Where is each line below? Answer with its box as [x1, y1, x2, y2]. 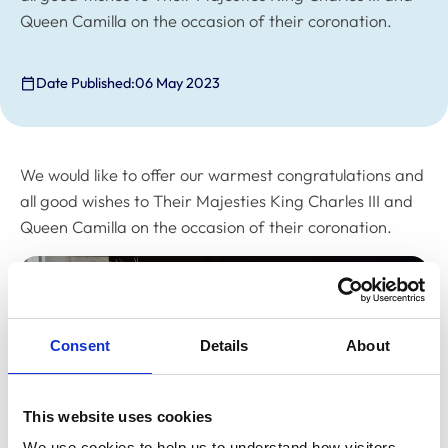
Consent [50, 336, 110, 354]
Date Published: [36, 74, 136, 93]
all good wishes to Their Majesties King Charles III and [20, 190, 413, 211]
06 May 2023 [135, 74, 221, 93]
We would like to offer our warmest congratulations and [20, 164, 424, 185]
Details [199, 336, 249, 354]
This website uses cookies [23, 407, 213, 425]
